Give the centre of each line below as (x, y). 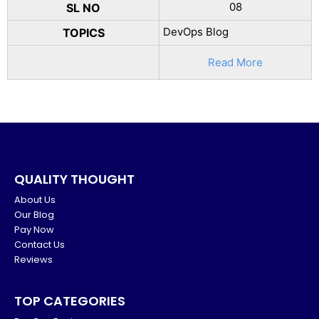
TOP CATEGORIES (70, 301)
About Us (35, 200)
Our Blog (34, 215)
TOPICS (83, 33)
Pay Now (34, 230)
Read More (235, 62)
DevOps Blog (196, 32)
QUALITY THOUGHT (74, 179)
